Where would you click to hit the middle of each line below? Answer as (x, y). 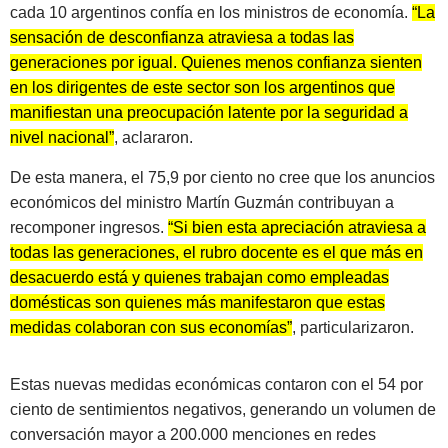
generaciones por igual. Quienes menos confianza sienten (216, 63)
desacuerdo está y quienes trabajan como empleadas (199, 277)
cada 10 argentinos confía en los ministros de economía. (211, 13)
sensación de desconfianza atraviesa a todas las (182, 38)
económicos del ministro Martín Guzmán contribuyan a (202, 202)
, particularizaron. (353, 327)
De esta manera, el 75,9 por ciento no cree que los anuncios (222, 177)
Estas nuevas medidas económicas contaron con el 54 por (216, 384)
